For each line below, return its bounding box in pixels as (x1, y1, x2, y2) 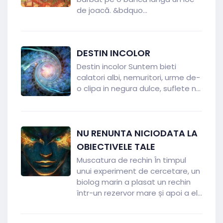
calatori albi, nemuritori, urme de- (77, 72, 200, 83)
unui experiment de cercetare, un (77, 166, 200, 176)
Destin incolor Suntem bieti (77, 61, 176, 72)
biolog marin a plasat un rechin (77, 177, 191, 187)
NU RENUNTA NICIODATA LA (77, 127, 198, 139)
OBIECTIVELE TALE (77, 140, 155, 153)
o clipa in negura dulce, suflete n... (77, 83, 201, 94)
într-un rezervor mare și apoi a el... (77, 188, 202, 198)
